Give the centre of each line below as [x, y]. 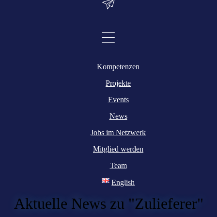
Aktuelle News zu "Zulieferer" [108, 204]
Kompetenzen [118, 67]
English [123, 183]
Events [118, 100]
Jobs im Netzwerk [118, 133]
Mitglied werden [118, 149]
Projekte [118, 83]
